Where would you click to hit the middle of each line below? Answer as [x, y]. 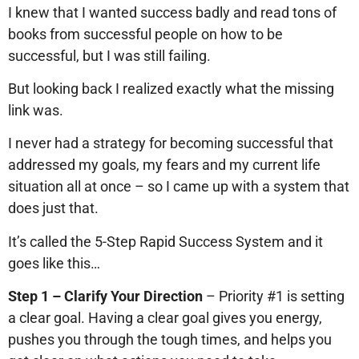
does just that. [53, 208]
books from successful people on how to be [145, 34]
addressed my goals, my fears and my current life [164, 165]
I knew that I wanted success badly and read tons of [172, 12]
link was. [36, 111]
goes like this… [54, 263]
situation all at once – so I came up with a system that [179, 187]
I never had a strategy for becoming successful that [171, 143]
